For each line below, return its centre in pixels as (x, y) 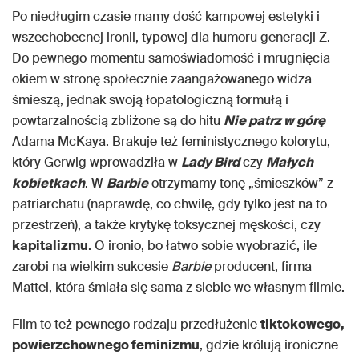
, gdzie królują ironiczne (269, 345)
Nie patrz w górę (274, 121)
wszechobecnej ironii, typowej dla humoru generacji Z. (171, 38)
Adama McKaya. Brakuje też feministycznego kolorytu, (171, 142)
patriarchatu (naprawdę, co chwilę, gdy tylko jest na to (169, 204)
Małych (290, 163)
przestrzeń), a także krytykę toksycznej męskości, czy (166, 225)
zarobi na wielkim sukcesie (92, 267)
